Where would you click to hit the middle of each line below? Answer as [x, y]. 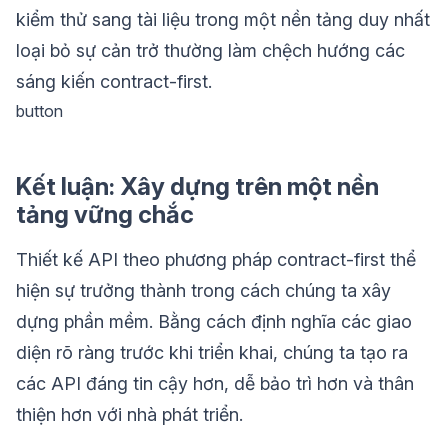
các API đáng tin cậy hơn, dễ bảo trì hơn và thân [215, 384]
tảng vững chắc [105, 215]
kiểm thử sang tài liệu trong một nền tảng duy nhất [223, 20]
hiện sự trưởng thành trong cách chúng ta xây [203, 291]
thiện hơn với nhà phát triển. [129, 415]
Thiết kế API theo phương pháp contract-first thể [216, 260]
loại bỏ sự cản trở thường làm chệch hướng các [210, 51]
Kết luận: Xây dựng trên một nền [197, 187]
